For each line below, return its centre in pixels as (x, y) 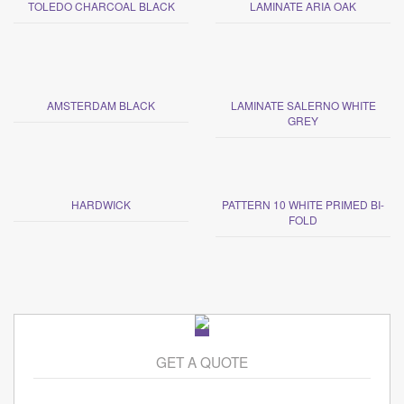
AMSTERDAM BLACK (101, 106)
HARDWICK (101, 205)
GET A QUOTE (202, 362)
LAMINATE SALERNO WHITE (303, 106)
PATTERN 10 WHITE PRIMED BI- (303, 205)
